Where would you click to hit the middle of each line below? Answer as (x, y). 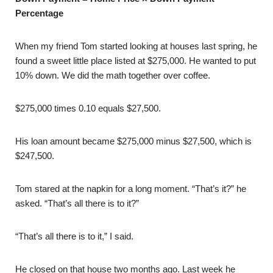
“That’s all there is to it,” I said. (74, 236)
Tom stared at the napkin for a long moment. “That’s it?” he (131, 189)
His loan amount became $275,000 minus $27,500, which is (133, 141)
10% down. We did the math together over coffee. (113, 75)
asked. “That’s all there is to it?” (77, 203)
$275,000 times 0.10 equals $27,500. (88, 108)
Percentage (39, 13)
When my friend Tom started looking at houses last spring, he (136, 46)
